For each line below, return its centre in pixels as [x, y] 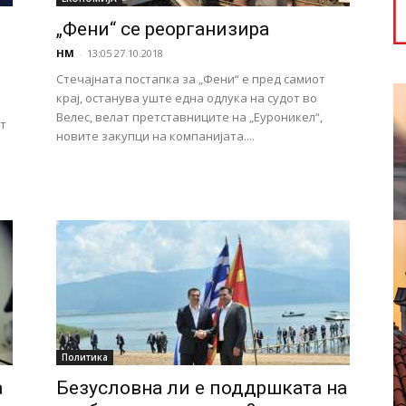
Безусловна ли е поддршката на [202, 388]
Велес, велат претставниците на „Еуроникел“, [189, 117]
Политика [85, 357]
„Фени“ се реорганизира [163, 29]
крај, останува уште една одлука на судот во [187, 98]
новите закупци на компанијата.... [155, 136]
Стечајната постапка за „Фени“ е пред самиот [191, 79]
